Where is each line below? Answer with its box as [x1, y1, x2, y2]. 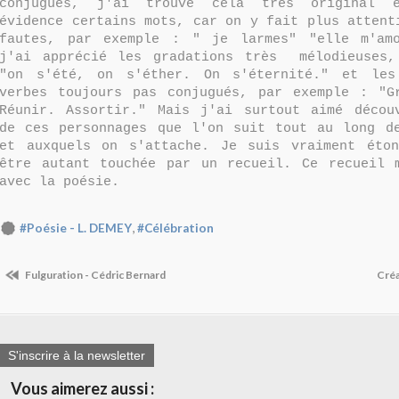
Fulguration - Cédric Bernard [23, 267, 166, 281]
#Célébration [137, 221, 214, 236]
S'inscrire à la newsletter [8, 348, 145, 363]
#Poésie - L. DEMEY [20, 221, 132, 236]
